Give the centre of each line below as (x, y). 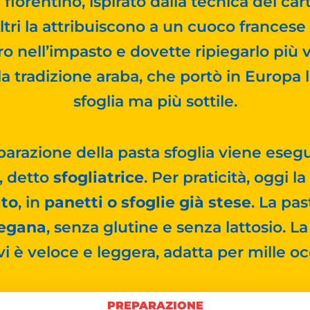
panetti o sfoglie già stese (147, 203)
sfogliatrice (99, 178)
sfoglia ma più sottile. (155, 101)
